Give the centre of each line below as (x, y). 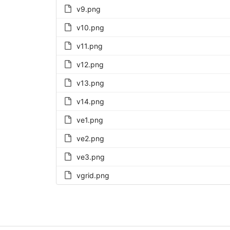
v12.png (90, 64)
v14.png (90, 101)
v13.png (90, 83)
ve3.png (90, 157)
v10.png (90, 27)
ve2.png (90, 138)
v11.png (89, 46)
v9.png (88, 9)
